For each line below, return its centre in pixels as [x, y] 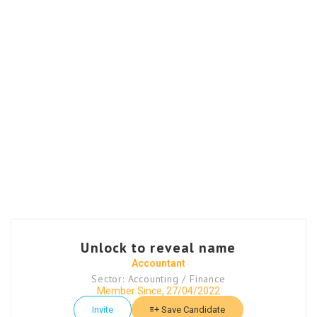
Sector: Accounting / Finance [158, 279]
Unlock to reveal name [158, 248]
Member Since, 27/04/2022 [158, 291]
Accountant [158, 264]
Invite [103, 310]
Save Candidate [192, 310]
